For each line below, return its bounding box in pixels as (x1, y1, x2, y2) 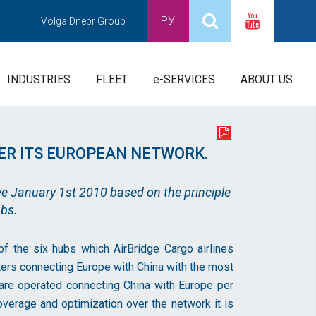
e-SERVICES (153, 73, 215, 86)
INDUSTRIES (7, 73, 71, 86)
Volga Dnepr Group (41, 16, 126, 27)
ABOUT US (241, 73, 293, 86)
